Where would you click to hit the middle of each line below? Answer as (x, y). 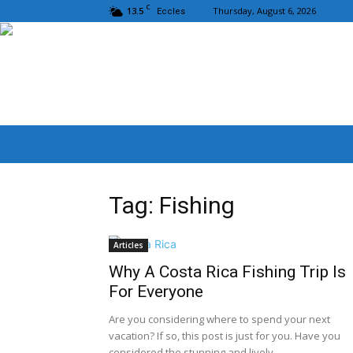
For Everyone (156, 292)
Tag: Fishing (172, 206)
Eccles (171, 11)
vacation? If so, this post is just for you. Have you (225, 336)
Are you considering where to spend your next (219, 320)
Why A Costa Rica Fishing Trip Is (227, 272)
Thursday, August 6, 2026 (264, 11)
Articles (128, 245)
